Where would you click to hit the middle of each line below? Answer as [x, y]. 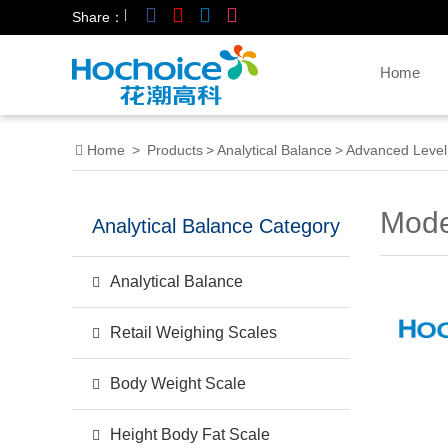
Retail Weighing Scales [193, 332]
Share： [98, 17]
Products [175, 150]
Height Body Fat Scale [190, 434]
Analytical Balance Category [216, 226]
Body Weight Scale [178, 383]
